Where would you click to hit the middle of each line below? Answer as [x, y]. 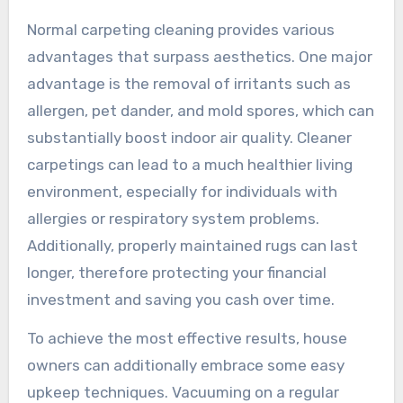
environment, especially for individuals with [182, 191]
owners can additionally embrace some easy [185, 365]
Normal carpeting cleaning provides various [180, 29]
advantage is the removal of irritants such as [188, 83]
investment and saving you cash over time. [180, 299]
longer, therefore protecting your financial [176, 272]
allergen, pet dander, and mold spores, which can [200, 110]
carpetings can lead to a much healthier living [189, 164]
